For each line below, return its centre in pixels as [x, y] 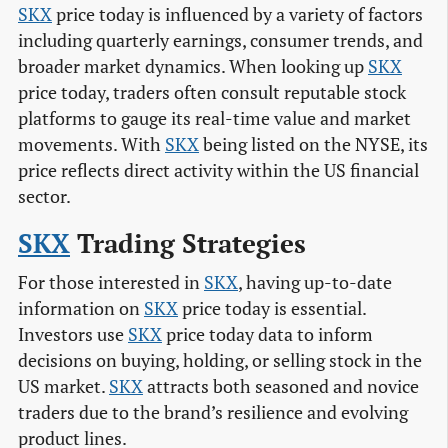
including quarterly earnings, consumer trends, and [220, 40]
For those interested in [111, 283]
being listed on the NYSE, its [313, 144]
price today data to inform [267, 335]
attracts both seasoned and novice [281, 387]
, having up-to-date [315, 283]
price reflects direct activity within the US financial [218, 170]
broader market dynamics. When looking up [193, 66]
